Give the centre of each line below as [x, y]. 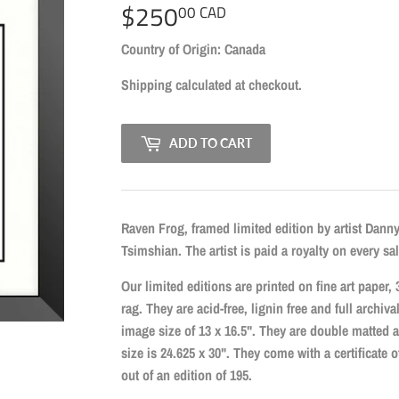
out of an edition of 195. [188, 375]
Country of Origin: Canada [193, 49]
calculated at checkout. [237, 84]
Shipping [147, 84]
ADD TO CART [211, 143]
